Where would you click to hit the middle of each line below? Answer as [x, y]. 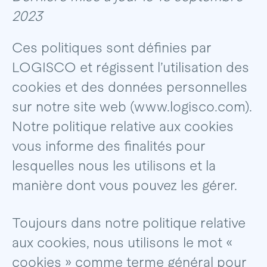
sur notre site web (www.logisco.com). [132, 107]
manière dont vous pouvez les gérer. [124, 186]
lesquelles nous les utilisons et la [114, 166]
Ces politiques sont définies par [111, 48]
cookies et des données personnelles [129, 87]
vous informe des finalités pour [108, 146]
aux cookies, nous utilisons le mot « [122, 243]
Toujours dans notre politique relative [128, 223]
